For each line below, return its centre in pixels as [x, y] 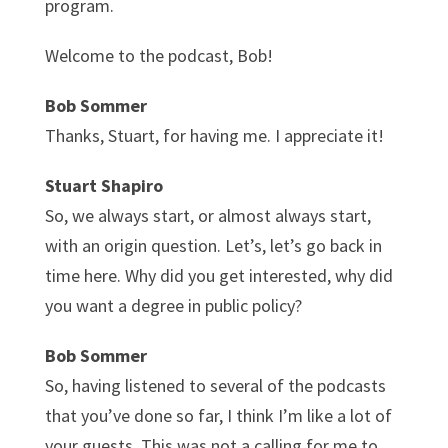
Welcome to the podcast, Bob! [158, 55]
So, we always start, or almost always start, [207, 215]
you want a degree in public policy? [173, 305]
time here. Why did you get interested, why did [218, 275]
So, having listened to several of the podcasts [215, 385]
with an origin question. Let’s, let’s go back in [213, 245]
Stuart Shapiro [103, 185]
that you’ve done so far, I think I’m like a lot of [218, 415]
